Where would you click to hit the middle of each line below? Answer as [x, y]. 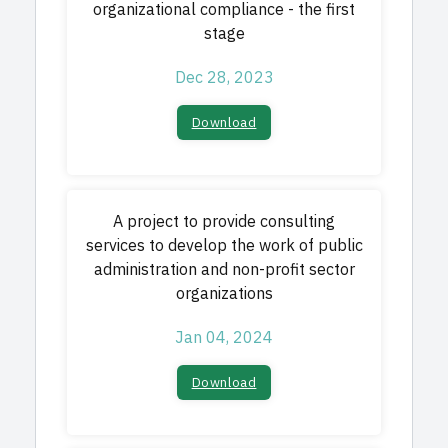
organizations [224, 294]
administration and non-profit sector [224, 270]
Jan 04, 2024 [224, 338]
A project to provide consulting [224, 222]
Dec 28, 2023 [224, 78]
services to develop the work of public [224, 246]
